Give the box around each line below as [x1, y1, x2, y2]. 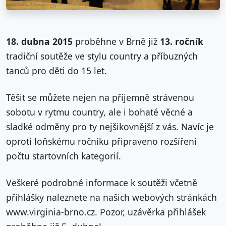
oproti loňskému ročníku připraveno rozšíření [6, 135, 197, 148]
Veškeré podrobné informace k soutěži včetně [6, 177, 197, 189]
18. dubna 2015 [6, 35, 73, 48]
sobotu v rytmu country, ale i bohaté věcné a [6, 106, 193, 119]
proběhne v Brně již [73, 35, 160, 48]
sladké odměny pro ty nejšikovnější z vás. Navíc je [6, 121, 214, 133]
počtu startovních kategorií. [6, 150, 121, 162]
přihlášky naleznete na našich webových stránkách [6, 191, 217, 204]
